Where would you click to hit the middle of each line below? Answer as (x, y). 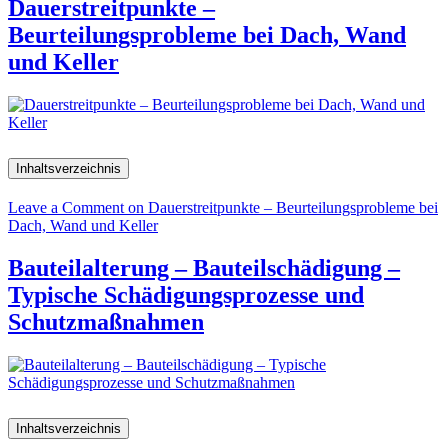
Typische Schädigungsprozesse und (186, 295)
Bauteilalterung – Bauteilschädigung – (204, 268)
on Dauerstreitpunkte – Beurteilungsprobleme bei (281, 208)
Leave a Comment (66, 208)
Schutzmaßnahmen (106, 322)
